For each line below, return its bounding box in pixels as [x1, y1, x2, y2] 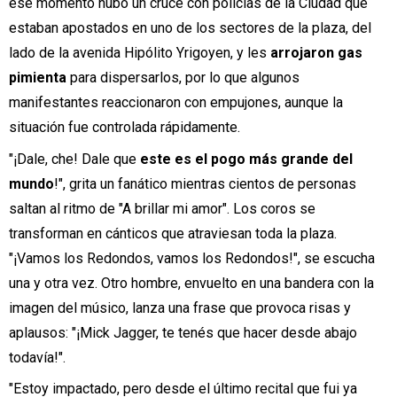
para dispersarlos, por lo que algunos [70, 69, 300, 87]
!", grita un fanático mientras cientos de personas [54, 175, 356, 192]
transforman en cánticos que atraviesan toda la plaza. [9, 224, 337, 242]
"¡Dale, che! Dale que [9, 150, 140, 167]
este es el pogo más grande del [140, 150, 353, 167]
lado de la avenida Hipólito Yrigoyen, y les [9, 44, 270, 62]
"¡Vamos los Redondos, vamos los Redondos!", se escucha [9, 249, 375, 267]
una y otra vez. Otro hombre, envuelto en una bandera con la [9, 274, 374, 292]
